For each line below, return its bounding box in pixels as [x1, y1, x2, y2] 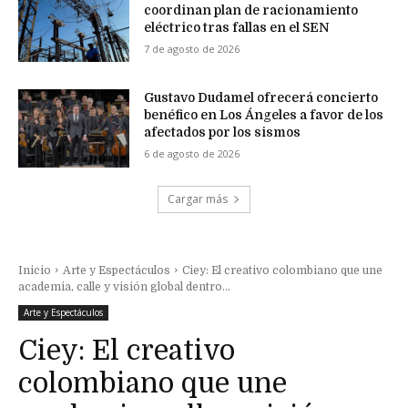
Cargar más [168, 191, 228, 207]
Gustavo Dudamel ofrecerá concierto [144, 90, 379, 106]
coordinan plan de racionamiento [144, 2, 359, 17]
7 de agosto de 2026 [144, 41, 240, 56]
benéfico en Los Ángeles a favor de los [144, 107, 384, 123]
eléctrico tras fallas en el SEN [144, 19, 331, 35]
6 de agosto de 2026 [144, 147, 240, 161]
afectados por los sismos [144, 125, 301, 140]
